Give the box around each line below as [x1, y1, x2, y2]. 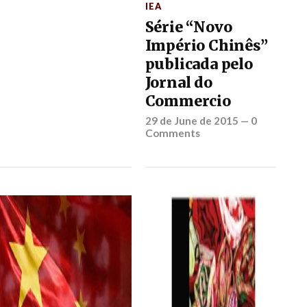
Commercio [145, 92, 231, 111]
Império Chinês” [145, 36, 268, 56]
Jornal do [145, 73, 212, 93]
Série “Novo [145, 18, 232, 37]
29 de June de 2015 [145, 114, 238, 127]
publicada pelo [145, 55, 253, 74]
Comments [145, 127, 200, 140]
